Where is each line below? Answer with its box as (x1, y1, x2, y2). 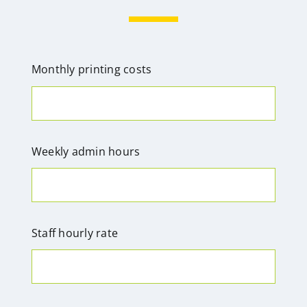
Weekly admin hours (31, 143, 140, 159)
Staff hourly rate (31, 225, 119, 241)
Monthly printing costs (31, 62, 152, 77)
